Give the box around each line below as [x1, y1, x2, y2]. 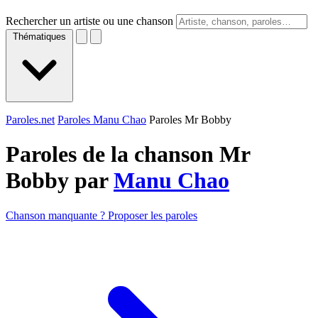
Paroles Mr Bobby [149, 114, 231, 126]
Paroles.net [6, 114, 55, 126]
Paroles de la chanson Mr [6, 141, 250, 168]
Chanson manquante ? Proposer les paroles [6, 209, 197, 221]
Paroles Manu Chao [57, 114, 146, 126]
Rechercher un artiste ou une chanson [6, 15, 173, 27]
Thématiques [13, 31, 66, 42]
